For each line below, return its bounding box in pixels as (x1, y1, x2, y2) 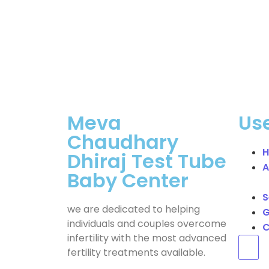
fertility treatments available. (67, 246, 205, 260)
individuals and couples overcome (67, 217, 226, 231)
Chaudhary (67, 128, 178, 156)
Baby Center (67, 167, 189, 195)
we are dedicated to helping (67, 202, 200, 217)
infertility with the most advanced (67, 231, 226, 246)
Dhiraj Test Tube (67, 148, 226, 175)
